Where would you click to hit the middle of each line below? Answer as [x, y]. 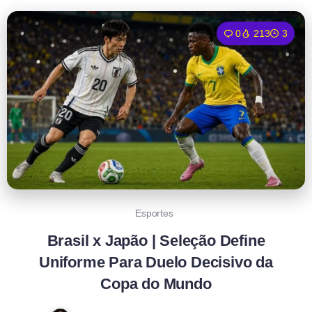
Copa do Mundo [156, 284]
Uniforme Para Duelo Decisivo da [156, 263]
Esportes [154, 213]
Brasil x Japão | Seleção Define [156, 241]
